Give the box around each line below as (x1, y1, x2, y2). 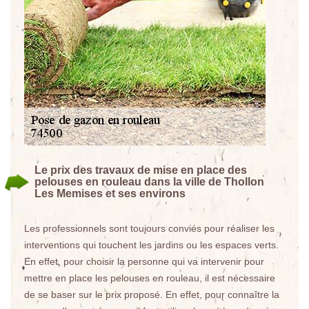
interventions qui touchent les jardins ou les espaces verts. (24, 239, 279, 250)
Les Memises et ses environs (34, 188, 186, 199)
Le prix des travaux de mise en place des (34, 164, 247, 176)
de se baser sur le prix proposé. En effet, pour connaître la (24, 289, 279, 300)
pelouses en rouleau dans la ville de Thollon (34, 176, 264, 188)
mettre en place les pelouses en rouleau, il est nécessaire (24, 272, 275, 283)
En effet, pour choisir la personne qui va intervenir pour (24, 256, 264, 267)
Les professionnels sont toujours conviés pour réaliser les (24, 223, 275, 234)
